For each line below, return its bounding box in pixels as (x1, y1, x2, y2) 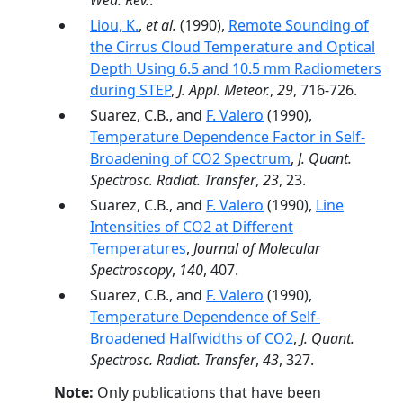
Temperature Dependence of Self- (90, 307, 320, 327)
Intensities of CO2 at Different (90, 217, 293, 237)
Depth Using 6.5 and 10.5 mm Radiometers (90, 58, 381, 78)
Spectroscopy (90, 260, 172, 280)
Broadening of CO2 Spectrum (90, 148, 291, 168)
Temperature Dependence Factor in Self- (90, 127, 365, 147)
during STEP (90, 80, 171, 100)
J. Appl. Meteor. (178, 80, 270, 100)
